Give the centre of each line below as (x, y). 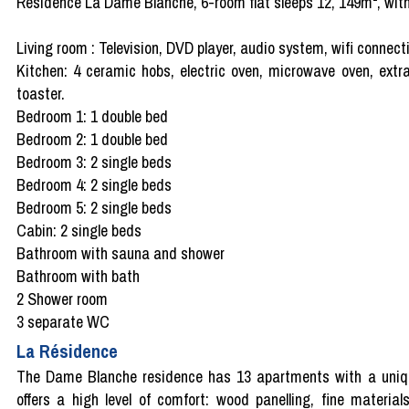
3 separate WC (63, 321)
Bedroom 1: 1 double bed (92, 116)
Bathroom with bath (78, 276)
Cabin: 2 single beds (79, 230)
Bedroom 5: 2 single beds (94, 207)
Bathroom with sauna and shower (121, 253)
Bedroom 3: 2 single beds (94, 162)
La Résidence (67, 351)
